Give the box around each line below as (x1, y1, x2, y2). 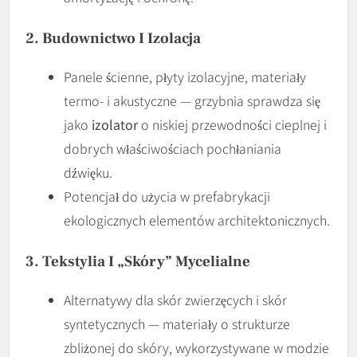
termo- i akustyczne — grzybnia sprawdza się (64, 90, 320, 110)
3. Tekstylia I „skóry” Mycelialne (25, 251, 250, 271)
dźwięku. (64, 162, 112, 182)
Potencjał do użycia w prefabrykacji (64, 186, 270, 206)
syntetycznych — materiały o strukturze (64, 313, 290, 333)
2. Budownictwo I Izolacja (25, 28, 201, 48)
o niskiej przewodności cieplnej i (138, 114, 327, 134)
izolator (92, 114, 138, 134)
